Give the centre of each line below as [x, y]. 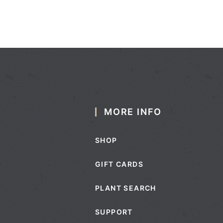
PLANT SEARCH [126, 188]
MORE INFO [133, 111]
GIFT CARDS [119, 164]
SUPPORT [114, 212]
